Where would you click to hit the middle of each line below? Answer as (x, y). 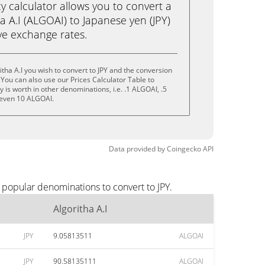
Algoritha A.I (80, 209)
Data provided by (137, 149)
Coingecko (184, 149)
